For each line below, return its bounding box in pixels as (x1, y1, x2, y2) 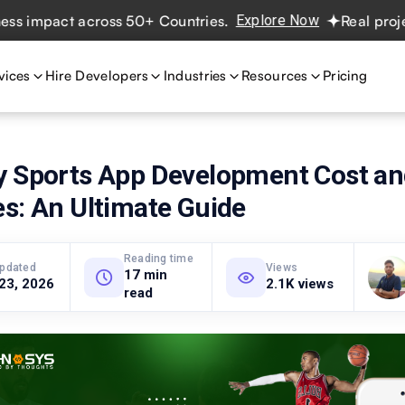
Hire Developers (44, 67, 149, 84)
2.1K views (266, 276, 334, 292)
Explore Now (189, 12, 273, 29)
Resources (241, 67, 308, 84)
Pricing (323, 67, 368, 84)
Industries (163, 67, 227, 84)
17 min (124, 267, 167, 283)
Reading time (124, 252, 193, 265)
